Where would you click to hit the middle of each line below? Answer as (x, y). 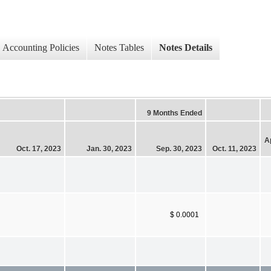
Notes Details (186, 48)
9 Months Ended (175, 113)
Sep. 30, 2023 (179, 149)
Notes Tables (119, 48)
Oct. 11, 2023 (234, 149)
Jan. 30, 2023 (109, 149)
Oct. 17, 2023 (39, 149)
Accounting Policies (41, 48)
